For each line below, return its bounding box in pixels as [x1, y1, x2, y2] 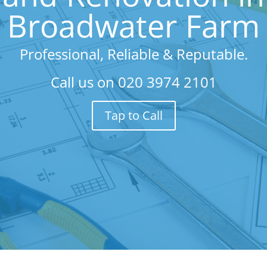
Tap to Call [104, 107, 163, 123]
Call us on [50, 72, 118, 92]
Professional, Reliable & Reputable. [19, 44, 248, 64]
